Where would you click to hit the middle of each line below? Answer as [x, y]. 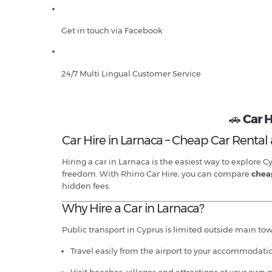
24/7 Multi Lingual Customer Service [131, 74]
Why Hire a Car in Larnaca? [133, 209]
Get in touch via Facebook [112, 31]
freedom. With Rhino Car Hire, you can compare [157, 174]
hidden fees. [86, 186]
